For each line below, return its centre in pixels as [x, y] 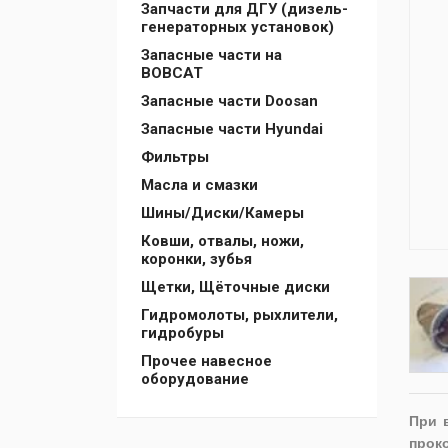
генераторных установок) [237, 27]
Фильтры [175, 157]
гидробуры [182, 333]
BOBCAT [172, 73]
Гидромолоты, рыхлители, [239, 315]
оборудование [195, 379]
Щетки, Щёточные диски [235, 287]
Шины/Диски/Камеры [222, 213]
